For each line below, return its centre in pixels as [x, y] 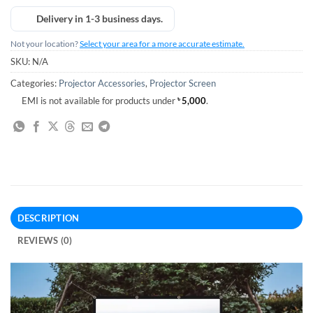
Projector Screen [183, 83]
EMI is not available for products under [100, 101]
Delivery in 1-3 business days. [100, 19]
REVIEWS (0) [45, 241]
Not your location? [45, 44]
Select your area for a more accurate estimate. [162, 44]
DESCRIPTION [48, 218]
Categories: [35, 83]
